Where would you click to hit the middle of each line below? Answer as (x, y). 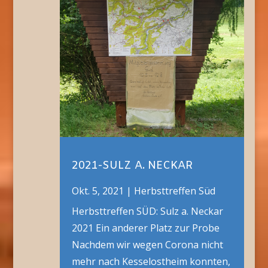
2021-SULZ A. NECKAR (132, 166)
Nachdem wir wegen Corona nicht (147, 245)
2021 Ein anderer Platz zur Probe (145, 228)
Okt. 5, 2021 (98, 191)
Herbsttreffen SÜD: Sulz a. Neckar (147, 211)
